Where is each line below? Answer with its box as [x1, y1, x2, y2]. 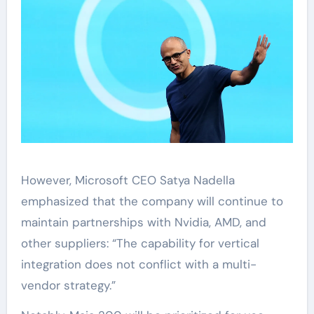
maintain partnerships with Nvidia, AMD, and [20, 214, 266, 231]
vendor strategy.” [20, 278, 116, 294]
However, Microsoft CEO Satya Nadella [20, 172, 235, 189]
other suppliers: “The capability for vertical [20, 235, 259, 252]
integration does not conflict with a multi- [20, 257, 257, 273]
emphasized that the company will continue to [20, 193, 283, 210]
